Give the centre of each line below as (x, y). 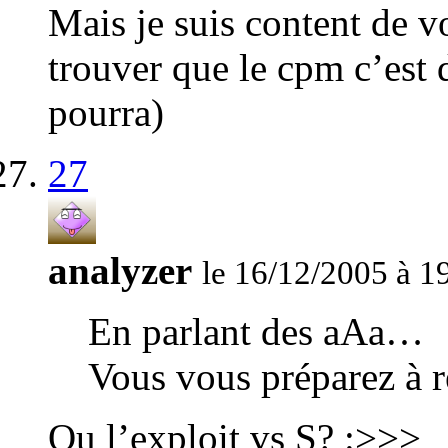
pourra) (106, 113)
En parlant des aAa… (256, 332)
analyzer (120, 271)
